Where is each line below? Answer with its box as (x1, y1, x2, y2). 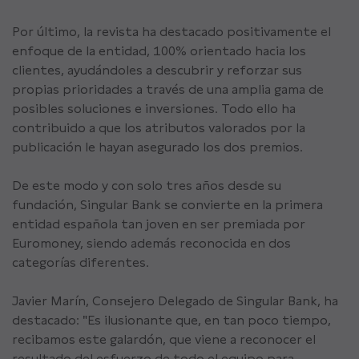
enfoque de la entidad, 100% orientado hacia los (12, 43, 306, 59)
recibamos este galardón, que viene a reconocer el (12, 332, 316, 348)
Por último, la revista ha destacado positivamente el (12, 24, 331, 40)
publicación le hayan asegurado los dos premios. (12, 139, 303, 155)
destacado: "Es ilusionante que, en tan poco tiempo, (12, 313, 331, 329)
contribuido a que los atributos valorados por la (12, 120, 305, 136)
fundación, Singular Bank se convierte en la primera (12, 197, 323, 213)
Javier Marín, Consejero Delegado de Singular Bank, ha (12, 293, 338, 309)
